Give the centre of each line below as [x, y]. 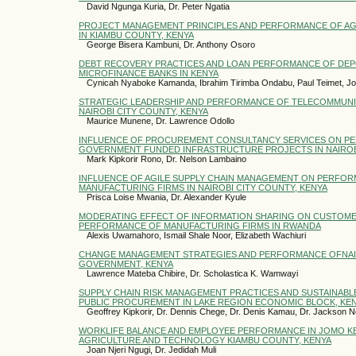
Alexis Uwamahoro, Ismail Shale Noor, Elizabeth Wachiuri [196, 235]
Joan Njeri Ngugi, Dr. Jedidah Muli [151, 349]
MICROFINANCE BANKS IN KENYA [149, 73]
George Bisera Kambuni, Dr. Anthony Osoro [171, 44]
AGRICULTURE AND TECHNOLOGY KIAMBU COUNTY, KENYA [205, 340]
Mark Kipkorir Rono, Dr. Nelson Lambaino [166, 159]
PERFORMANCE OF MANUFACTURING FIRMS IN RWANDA [200, 225]
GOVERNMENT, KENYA [126, 263]
